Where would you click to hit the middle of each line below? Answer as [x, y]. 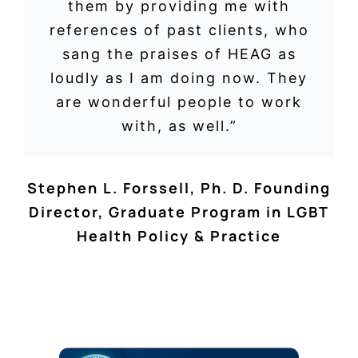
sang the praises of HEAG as [179, 54]
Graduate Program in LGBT [219, 211]
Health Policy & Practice [179, 235]
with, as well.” [179, 126]
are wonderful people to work [179, 102]
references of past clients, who [179, 30]
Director [64, 211]
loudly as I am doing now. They [179, 78]
